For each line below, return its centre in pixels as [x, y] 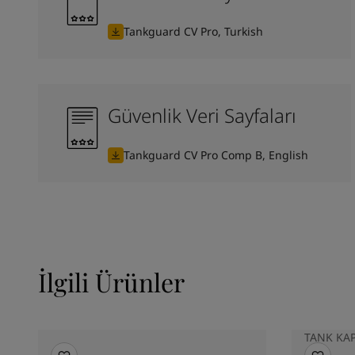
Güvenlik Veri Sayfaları [202, 115]
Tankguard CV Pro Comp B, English [216, 155]
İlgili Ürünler [111, 281]
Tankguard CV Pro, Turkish [193, 31]
